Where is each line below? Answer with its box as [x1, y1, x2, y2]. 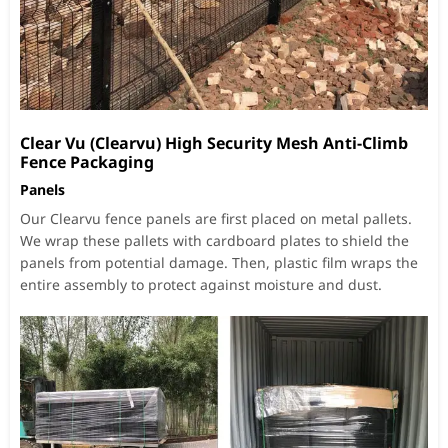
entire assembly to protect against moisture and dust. [20, 274, 382, 294]
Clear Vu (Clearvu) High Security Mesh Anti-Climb [20, 131, 408, 154]
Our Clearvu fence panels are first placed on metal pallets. [20, 208, 412, 228]
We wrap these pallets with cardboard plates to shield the [20, 230, 409, 250]
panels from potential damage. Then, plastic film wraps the [20, 252, 418, 272]
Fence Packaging [20, 150, 154, 173]
